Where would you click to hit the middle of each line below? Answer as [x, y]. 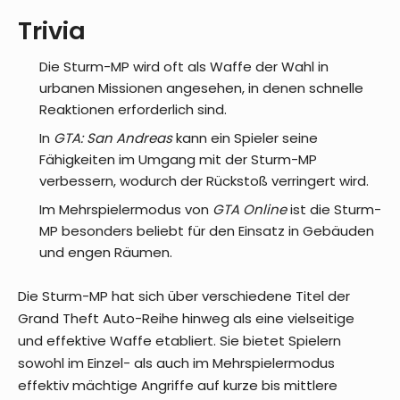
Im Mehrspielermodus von [126, 209]
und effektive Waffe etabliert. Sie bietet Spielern [179, 340]
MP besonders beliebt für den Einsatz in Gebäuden [207, 230]
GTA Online [250, 209]
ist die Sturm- [334, 209]
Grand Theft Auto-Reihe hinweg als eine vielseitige [186, 318]
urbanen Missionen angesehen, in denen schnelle [201, 87]
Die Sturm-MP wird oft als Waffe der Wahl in [184, 66]
